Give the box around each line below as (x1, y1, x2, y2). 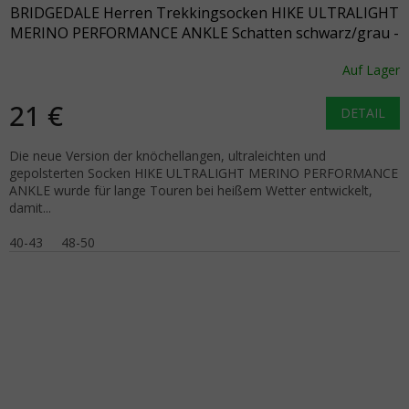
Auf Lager (342, 61, 400, 79)
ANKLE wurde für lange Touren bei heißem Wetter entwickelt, (9, 181, 372, 199)
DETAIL (341, 103, 385, 121)
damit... (9, 198, 51, 216)
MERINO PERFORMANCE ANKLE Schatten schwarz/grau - (10, 22, 399, 43)
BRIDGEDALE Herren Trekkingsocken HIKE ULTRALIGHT (10, 2, 399, 23)
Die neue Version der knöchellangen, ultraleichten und (9, 146, 326, 164)
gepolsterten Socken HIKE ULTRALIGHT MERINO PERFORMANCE (9, 163, 398, 182)
